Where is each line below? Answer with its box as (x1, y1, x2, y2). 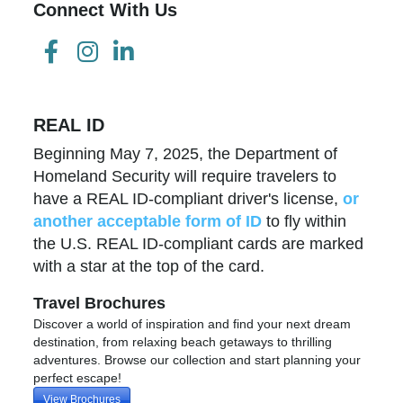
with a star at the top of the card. (33, 256, 265, 275)
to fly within (262, 211, 347, 230)
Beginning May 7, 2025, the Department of (33, 144, 338, 163)
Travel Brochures (33, 293, 166, 312)
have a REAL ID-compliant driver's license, (33, 189, 344, 208)
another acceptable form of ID (33, 211, 263, 230)
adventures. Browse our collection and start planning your (33, 352, 362, 367)
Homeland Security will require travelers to (33, 166, 337, 185)
